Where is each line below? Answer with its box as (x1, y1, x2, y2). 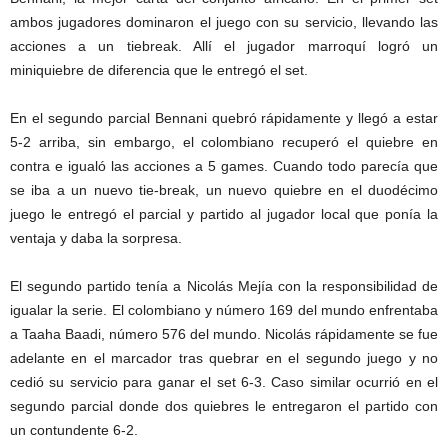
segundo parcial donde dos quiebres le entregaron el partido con (10, 397, 438, 414)
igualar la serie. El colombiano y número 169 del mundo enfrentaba (10, 301, 438, 318)
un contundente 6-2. (10, 421, 138, 438)
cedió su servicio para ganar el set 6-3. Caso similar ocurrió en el (10, 373, 438, 390)
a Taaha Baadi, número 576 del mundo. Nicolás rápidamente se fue (10, 325, 438, 342)
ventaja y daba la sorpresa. (10, 229, 182, 246)
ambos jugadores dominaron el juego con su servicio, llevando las (10, 13, 438, 30)
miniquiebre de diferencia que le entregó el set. (10, 61, 308, 78)
